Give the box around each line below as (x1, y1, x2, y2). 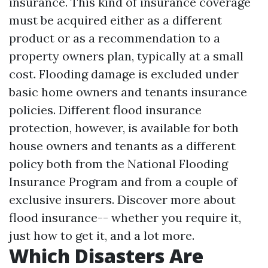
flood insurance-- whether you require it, (9, 210, 241, 225)
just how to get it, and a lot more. (9, 228, 194, 243)
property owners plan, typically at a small (9, 48, 243, 63)
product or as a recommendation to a (9, 31, 220, 45)
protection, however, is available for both (9, 120, 239, 135)
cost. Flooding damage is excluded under (9, 66, 239, 81)
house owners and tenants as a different (9, 138, 236, 153)
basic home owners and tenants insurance (9, 84, 247, 99)
